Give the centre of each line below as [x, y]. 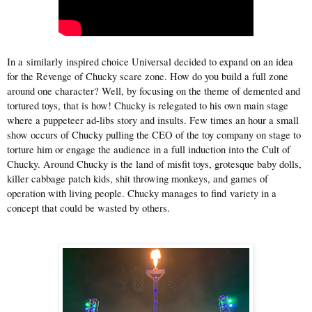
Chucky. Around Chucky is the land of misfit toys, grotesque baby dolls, [154, 164]
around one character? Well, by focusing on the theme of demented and [154, 91]
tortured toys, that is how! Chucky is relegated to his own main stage [148, 106]
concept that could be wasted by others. [88, 208]
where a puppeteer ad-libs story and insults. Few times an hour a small [153, 120]
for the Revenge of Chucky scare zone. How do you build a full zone [148, 77]
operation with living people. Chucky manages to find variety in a [142, 194]
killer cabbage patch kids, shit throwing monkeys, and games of [138, 179]
